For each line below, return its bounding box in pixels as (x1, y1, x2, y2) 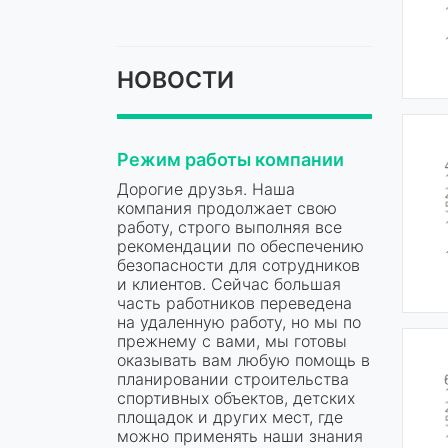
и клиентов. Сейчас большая (117, 273, 341, 294)
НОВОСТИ (117, 65, 234, 94)
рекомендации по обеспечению (117, 235, 364, 256)
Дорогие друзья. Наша (117, 178, 295, 199)
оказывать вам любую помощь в (117, 349, 370, 370)
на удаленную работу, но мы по (117, 311, 361, 332)
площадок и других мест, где (117, 406, 343, 427)
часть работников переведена (117, 292, 352, 313)
